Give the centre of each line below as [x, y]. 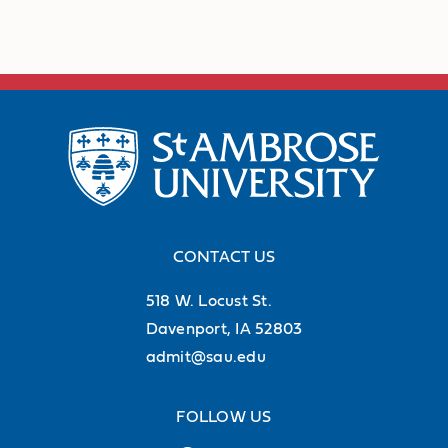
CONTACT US [224, 256]
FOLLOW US [224, 416]
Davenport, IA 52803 [224, 328]
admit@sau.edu [205, 356]
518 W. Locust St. [208, 300]
